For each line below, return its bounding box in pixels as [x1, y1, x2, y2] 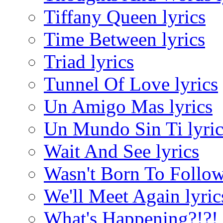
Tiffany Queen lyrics [44, 5, 206, 27]
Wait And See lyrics [44, 140, 199, 162]
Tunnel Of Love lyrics [44, 73, 218, 95]
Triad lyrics [44, 50, 134, 72]
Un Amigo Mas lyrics [44, 95, 213, 117]
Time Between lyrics [44, 28, 205, 50]
